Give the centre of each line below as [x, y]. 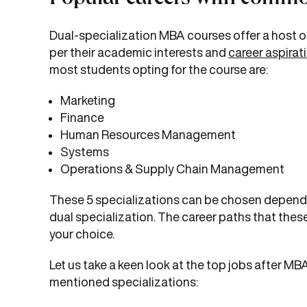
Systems [85, 151]
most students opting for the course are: [159, 69]
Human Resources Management [148, 134]
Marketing [88, 100]
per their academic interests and [139, 52]
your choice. [83, 234]
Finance [82, 117]
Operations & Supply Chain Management [172, 169]
